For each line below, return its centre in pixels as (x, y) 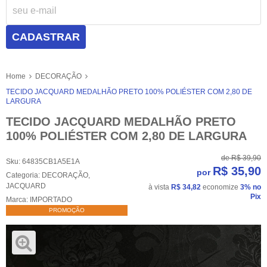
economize (221, 187)
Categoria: (23, 175)
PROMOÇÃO (67, 210)
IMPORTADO (51, 199)
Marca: (18, 199)
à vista (160, 187)
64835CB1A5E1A (51, 161)
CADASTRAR (46, 37)
